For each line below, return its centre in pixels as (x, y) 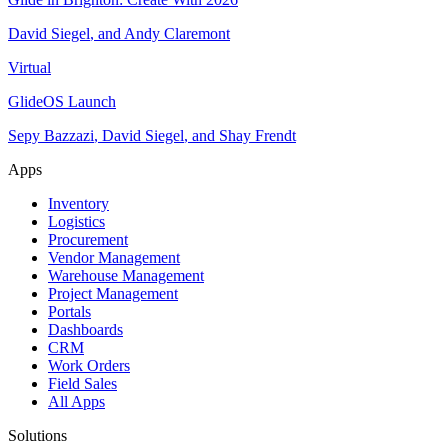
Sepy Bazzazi (51, 136)
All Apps (76, 402)
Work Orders (89, 366)
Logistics (76, 222)
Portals (69, 312)
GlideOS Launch (62, 102)
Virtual (29, 68)
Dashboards (85, 330)
